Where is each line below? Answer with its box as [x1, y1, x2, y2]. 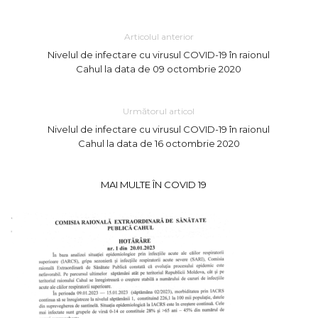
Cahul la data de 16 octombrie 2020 [77, 138, 240, 150]
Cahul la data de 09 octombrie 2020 [76, 63, 242, 75]
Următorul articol [123, 106, 195, 117]
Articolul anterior [124, 31, 194, 43]
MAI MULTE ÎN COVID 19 [101, 179, 207, 191]
